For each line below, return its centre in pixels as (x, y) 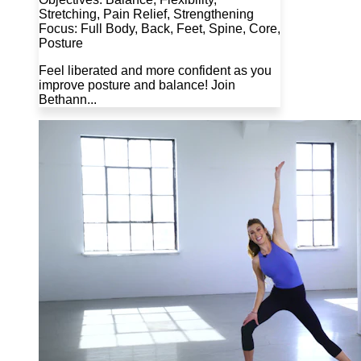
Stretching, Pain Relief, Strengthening (146, 15)
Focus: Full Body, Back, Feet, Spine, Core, (160, 29)
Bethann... (68, 100)
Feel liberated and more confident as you (155, 71)
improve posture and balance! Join (137, 85)
